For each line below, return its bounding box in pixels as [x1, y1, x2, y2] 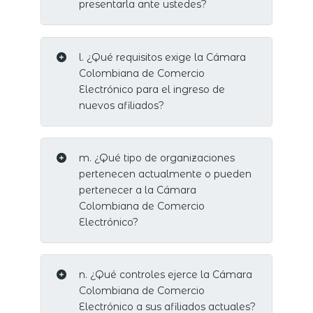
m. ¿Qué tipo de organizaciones [78, 151, 235, 164]
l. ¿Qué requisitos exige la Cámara [78, 50, 246, 64]
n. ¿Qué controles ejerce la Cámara [78, 268, 252, 281]
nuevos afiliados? [78, 99, 164, 112]
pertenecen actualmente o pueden [78, 167, 252, 180]
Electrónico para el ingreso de [78, 82, 225, 96]
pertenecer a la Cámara [78, 183, 196, 196]
